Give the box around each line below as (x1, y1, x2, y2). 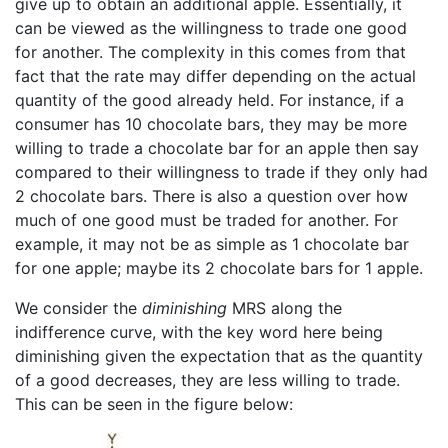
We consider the (15, 298, 142, 319)
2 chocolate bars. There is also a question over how (15, 186, 408, 207)
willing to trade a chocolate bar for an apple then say (15, 138, 419, 159)
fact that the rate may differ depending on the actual (15, 66, 416, 87)
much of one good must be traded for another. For (15, 210, 398, 231)
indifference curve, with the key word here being (15, 322, 383, 343)
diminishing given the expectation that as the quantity (15, 346, 423, 367)
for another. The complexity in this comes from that (15, 42, 406, 63)
